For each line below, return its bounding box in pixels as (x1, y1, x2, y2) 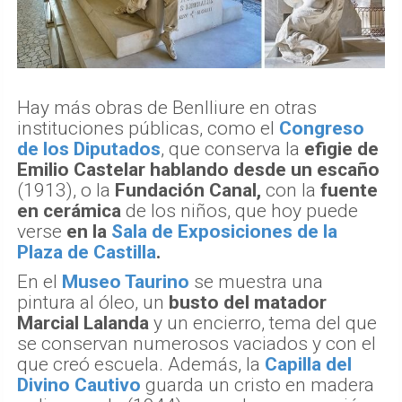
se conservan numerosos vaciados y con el (17, 333, 376, 355)
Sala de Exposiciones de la (111, 221, 337, 243)
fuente (320, 179, 378, 202)
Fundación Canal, (115, 179, 261, 202)
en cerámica (17, 200, 121, 223)
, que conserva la (161, 138, 304, 161)
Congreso (279, 118, 364, 140)
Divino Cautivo (17, 374, 141, 397)
